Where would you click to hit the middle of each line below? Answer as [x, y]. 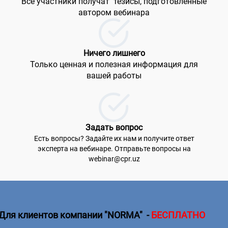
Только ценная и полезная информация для [114, 64]
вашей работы [114, 76]
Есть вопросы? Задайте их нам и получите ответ [114, 138]
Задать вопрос [114, 127]
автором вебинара [114, 12]
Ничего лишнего [114, 53]
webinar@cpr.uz [114, 159]
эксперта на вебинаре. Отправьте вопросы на [114, 149]
